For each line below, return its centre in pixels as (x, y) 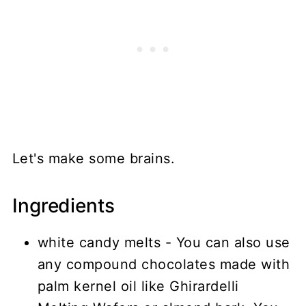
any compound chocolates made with (164, 264)
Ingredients (63, 205)
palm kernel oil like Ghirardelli (138, 286)
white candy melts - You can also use (164, 242)
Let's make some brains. (94, 158)
